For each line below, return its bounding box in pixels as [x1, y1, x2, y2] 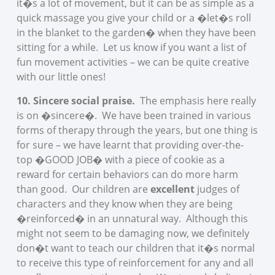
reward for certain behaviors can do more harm [16, 167, 238, 181]
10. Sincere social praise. [16, 93, 135, 107]
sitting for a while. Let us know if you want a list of [16, 41, 246, 55]
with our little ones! [16, 70, 108, 84]
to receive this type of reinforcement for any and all [16, 255, 254, 269]
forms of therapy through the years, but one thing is [16, 123, 258, 137]
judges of [196, 182, 239, 196]
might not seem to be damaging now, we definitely [16, 226, 249, 240]
